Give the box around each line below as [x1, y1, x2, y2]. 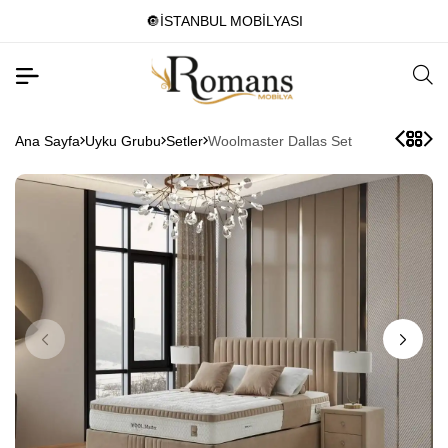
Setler [166, 132, 203, 149]
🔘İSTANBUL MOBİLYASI [145, 13, 303, 29]
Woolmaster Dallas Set [208, 132, 352, 149]
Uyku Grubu [85, 132, 161, 149]
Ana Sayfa [15, 132, 80, 149]
